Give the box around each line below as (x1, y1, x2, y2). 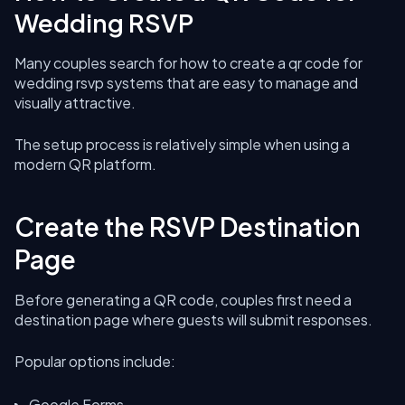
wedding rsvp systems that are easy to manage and (14, 73, 358, 92)
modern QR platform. (14, 155, 156, 174)
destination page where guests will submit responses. (14, 310, 372, 329)
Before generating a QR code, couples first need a (14, 290, 352, 309)
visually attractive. (14, 93, 136, 112)
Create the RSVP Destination (14, 211, 361, 242)
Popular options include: (14, 352, 175, 371)
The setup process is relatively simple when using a (14, 135, 350, 154)
